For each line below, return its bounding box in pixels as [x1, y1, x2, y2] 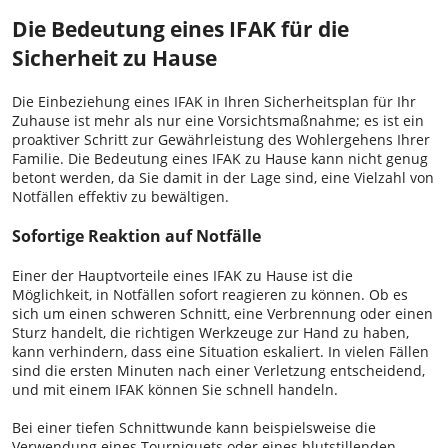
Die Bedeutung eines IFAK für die [12, 15, 349, 44]
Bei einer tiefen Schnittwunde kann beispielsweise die [12, 418, 376, 438]
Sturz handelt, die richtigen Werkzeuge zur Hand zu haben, [12, 323, 409, 343]
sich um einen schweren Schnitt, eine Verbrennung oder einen [12, 304, 433, 324]
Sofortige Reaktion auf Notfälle [12, 225, 261, 248]
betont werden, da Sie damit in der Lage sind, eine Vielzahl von [12, 168, 434, 188]
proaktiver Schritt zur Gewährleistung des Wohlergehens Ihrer [12, 130, 430, 150]
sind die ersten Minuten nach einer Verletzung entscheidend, [12, 361, 425, 381]
